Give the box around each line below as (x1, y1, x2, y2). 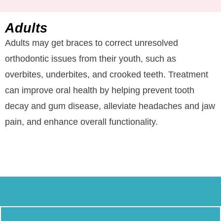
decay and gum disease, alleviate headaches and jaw (5, 101, 215, 111)
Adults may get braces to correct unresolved (5, 38, 178, 48)
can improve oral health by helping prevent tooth (5, 85, 194, 96)
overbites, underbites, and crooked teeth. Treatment (5, 70, 208, 80)
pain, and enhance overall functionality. (5, 117, 158, 127)
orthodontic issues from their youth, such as (5, 54, 176, 64)
